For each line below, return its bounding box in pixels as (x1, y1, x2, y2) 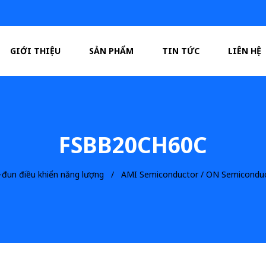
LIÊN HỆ (228, 45, 262, 56)
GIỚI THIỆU (10, 45, 61, 56)
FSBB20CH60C (59, 129, 207, 160)
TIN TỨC (162, 45, 200, 56)
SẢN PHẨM (89, 45, 134, 56)
